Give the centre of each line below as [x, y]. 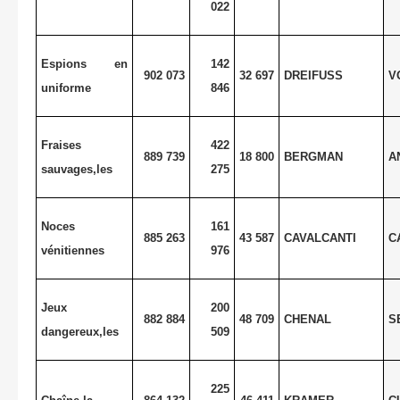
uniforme [66, 87]
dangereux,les [79, 331]
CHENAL [307, 319]
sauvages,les [76, 169]
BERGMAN [313, 156]
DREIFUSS [313, 75]
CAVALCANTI [320, 237]
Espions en [84, 63]
